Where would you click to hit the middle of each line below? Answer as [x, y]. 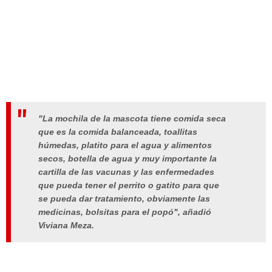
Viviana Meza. [66, 226]
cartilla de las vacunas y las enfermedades [126, 172]
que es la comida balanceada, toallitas [118, 132]
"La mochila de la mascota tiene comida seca [132, 119]
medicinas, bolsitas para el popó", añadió [125, 212]
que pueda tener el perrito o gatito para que [129, 185]
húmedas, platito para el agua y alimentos [125, 145]
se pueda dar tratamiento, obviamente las [124, 199]
